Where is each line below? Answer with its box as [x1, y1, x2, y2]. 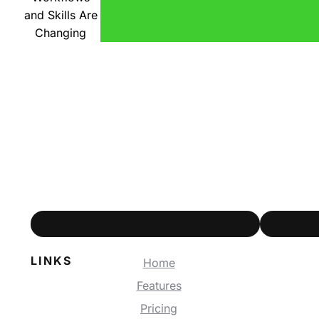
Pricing [140, 301, 177, 316]
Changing [35, 26, 86, 41]
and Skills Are [23, 8, 98, 23]
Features [136, 278, 182, 293]
